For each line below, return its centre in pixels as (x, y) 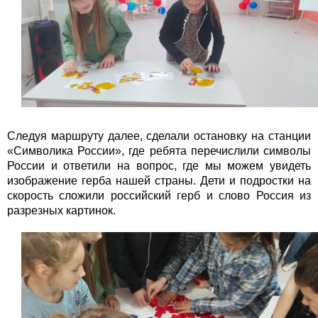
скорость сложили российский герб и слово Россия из (159, 195)
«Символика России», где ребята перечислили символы (159, 150)
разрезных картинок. (61, 210)
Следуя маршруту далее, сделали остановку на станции (159, 136)
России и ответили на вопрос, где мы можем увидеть (159, 165)
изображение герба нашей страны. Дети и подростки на (159, 180)
